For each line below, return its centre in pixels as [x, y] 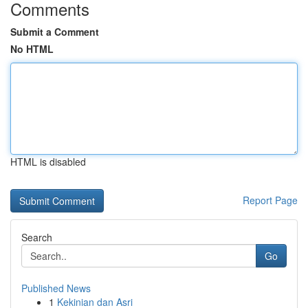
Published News [56, 288]
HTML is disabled [48, 162]
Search [37, 237]
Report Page [270, 200]
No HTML [32, 49]
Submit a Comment [55, 32]
